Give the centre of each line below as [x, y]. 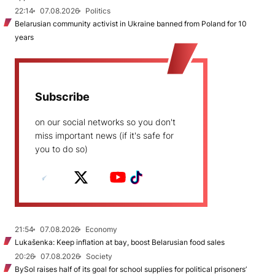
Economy [101, 229]
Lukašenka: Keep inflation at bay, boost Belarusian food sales [120, 242]
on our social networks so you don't [105, 122]
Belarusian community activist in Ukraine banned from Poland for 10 [131, 23]
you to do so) [61, 149]
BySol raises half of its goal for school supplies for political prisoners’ [131, 269]
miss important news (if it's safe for [104, 135]
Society [99, 256]
